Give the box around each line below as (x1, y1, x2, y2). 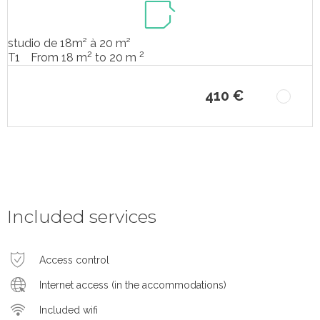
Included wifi (39, 304, 98, 316)
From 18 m (31, 50, 87, 64)
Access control (39, 254, 109, 266)
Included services (7, 206, 156, 228)
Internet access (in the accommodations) (39, 279, 226, 291)
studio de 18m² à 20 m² (8, 36, 131, 51)
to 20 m (92, 50, 139, 64)
